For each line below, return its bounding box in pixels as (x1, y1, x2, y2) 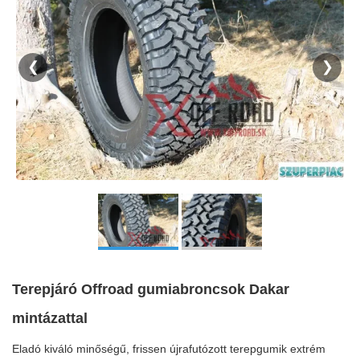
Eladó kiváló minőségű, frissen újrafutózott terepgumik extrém (12, 342, 325, 355)
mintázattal (12, 310, 88, 326)
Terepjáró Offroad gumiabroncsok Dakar (12, 281, 289, 297)
